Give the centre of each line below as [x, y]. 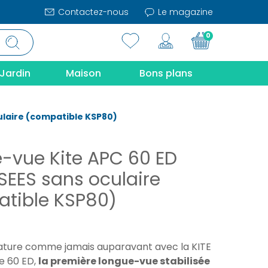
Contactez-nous [92, 12]
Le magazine [184, 12]
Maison [83, 73]
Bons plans [166, 73]
